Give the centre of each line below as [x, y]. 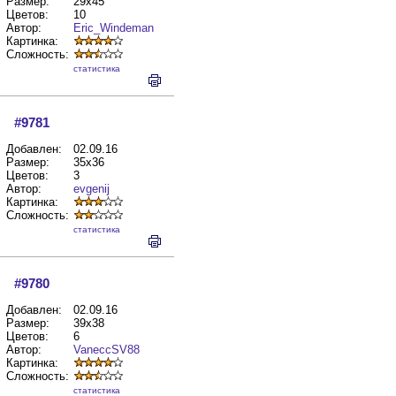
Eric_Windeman [114, 28]
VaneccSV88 [107, 350]
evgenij [91, 189]
